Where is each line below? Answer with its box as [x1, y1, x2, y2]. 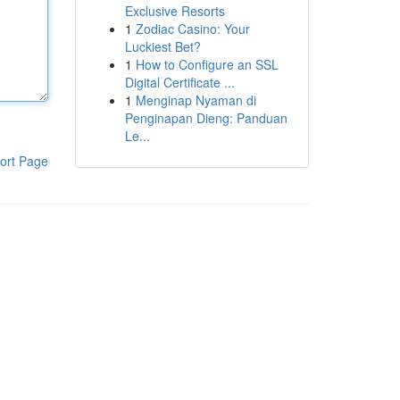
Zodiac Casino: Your [135, 20, 250, 37]
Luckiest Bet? [124, 37, 201, 55]
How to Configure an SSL [135, 55, 279, 73]
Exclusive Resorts [124, 2, 225, 20]
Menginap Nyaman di [135, 91, 256, 109]
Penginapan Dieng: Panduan [124, 109, 287, 127]
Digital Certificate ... [124, 73, 235, 91]
